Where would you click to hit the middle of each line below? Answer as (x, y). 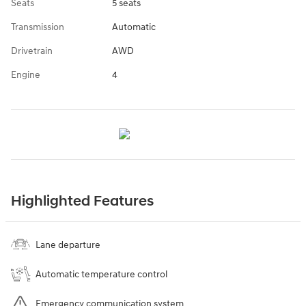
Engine (26, 74)
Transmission (38, 27)
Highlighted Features (82, 201)
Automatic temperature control (101, 274)
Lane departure (68, 245)
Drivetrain (32, 51)
